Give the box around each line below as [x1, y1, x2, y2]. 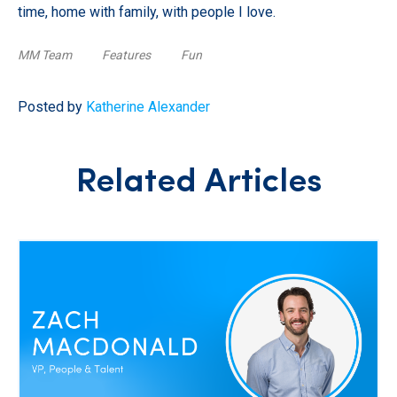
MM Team [18, 48, 72, 63]
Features [102, 48, 151, 63]
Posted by [18, 98, 82, 116]
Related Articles [75, 166, 322, 201]
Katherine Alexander [86, 98, 210, 116]
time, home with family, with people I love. [18, 4, 279, 21]
